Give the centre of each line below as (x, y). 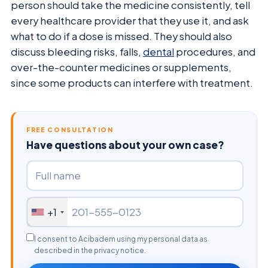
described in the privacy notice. (90, 251)
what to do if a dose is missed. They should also (121, 36)
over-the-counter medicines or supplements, (121, 68)
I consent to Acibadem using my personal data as (121, 239)
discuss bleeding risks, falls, (77, 52)
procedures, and (215, 52)
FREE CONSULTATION (70, 130)
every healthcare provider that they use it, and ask (130, 21)
